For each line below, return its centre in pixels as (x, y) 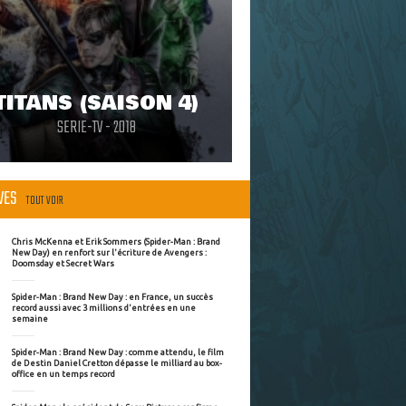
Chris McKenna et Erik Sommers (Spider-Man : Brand (116, 241)
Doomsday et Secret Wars (63, 263)
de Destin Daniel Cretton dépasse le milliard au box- (117, 362)
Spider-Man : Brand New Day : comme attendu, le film (118, 352)
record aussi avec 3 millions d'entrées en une (104, 307)
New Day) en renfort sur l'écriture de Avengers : (109, 252)
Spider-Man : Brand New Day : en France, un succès (112, 296)
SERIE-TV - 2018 (96, 129)
